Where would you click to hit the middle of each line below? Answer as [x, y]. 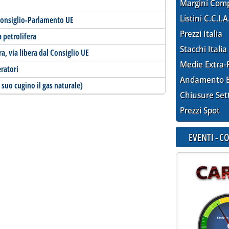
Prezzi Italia [201, 34]
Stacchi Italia [204, 49]
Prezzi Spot [200, 111]
